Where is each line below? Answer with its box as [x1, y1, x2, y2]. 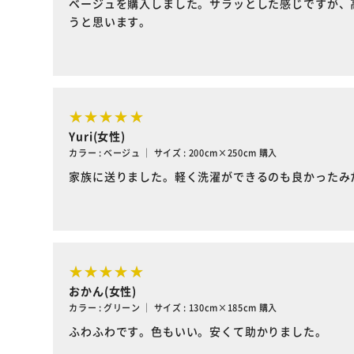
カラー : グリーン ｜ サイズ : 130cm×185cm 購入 [69, 301, 277, 314]
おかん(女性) [69, 283, 137, 299]
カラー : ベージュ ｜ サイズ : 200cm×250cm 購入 [69, 146, 277, 159]
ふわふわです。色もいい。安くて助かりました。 [69, 323, 327, 339]
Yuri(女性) [69, 128, 126, 144]
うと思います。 [69, 13, 152, 29]
